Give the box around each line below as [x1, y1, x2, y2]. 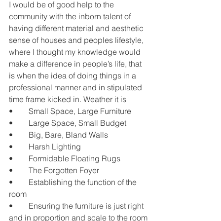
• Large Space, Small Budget [29, 118, 126, 128]
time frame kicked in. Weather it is [9, 94, 126, 105]
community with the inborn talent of [9, 11, 133, 22]
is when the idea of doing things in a [9, 71, 138, 81]
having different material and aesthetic [9, 23, 146, 34]
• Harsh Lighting [29, 142, 81, 152]
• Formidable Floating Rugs [29, 153, 120, 164]
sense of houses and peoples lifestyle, [9, 35, 146, 45]
